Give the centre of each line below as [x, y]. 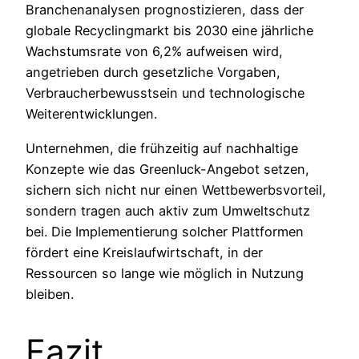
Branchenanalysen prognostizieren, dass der [165, 10]
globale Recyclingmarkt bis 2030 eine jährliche [169, 31]
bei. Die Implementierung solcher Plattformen [165, 231]
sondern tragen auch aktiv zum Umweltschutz [168, 210]
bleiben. [50, 294]
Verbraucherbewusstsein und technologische [165, 93]
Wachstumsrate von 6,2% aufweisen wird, [154, 52]
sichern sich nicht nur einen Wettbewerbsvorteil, [176, 190]
